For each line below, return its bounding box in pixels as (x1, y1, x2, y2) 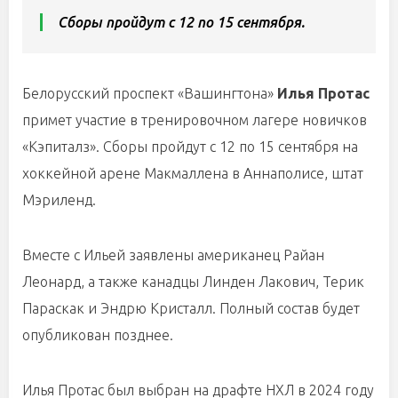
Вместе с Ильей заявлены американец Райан (22, 247, 324, 263)
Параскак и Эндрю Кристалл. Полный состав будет (22, 300, 360, 316)
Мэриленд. (22, 192, 96, 208)
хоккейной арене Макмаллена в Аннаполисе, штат (22, 165, 363, 181)
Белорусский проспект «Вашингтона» (22, 85, 277, 101)
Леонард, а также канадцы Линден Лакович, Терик (22, 274, 364, 290)
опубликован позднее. (22, 327, 173, 343)
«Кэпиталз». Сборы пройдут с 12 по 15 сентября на (22, 139, 358, 155)
